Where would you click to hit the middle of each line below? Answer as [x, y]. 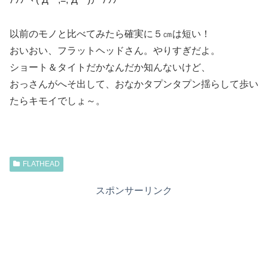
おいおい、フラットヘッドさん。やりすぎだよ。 [115, 50]
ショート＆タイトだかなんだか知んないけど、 [110, 67]
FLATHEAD [41, 164]
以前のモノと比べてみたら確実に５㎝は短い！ [110, 33]
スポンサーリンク [134, 191]
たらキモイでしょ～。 [57, 100]
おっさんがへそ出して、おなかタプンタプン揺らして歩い [134, 84]
